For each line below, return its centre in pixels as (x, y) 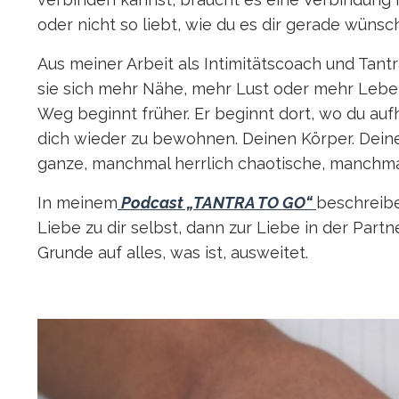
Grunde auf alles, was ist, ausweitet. (173, 252)
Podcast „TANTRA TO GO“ (217, 202)
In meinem (77, 202)
